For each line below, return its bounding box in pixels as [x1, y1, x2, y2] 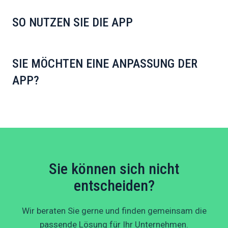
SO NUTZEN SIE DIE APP [12, 15, 133, 30]
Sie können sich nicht [49, 160, 179, 178]
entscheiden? [73, 177, 155, 195]
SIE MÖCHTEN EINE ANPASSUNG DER [12, 56, 197, 71]
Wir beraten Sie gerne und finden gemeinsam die [21, 206, 207, 216]
